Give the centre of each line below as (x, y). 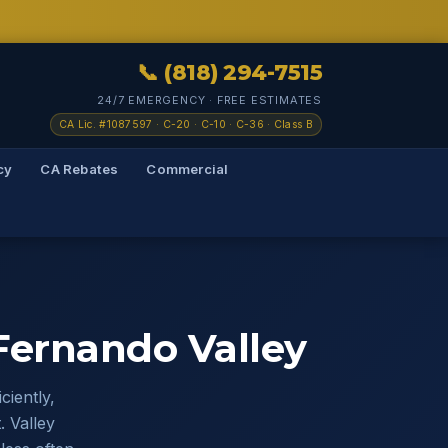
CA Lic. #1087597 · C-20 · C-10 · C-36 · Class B (185, 124)
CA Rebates (79, 169)
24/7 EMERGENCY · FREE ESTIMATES (209, 100)
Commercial (187, 169)
